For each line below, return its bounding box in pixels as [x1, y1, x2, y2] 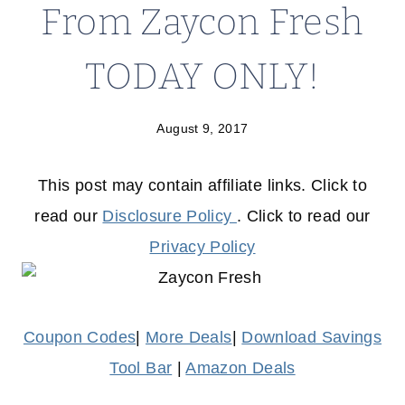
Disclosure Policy [102, 207, 237, 226]
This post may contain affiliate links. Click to [38, 176, 367, 195]
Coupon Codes [23, 328, 137, 347]
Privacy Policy [149, 238, 256, 257]
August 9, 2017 [156, 121, 249, 137]
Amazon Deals [185, 359, 296, 378]
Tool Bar [109, 359, 173, 378]
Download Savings [241, 328, 382, 347]
